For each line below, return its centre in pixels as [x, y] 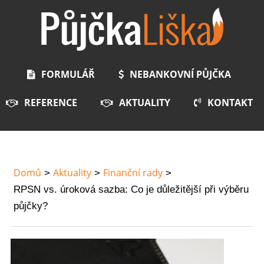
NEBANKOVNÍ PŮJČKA [180, 75]
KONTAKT [230, 103]
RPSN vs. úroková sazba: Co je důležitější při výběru [131, 189]
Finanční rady [133, 172]
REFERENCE [50, 103]
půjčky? [30, 206]
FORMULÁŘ [68, 75]
